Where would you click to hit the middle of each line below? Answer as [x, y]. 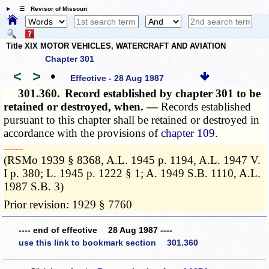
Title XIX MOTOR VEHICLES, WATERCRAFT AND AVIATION [116, 46]
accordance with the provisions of [83, 133]
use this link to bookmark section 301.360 [108, 243]
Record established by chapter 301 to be [163, 94]
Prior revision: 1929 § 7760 [68, 205]
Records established [206, 107]
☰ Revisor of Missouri [50, 9]
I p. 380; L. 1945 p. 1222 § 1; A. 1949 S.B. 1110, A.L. [132, 174]
